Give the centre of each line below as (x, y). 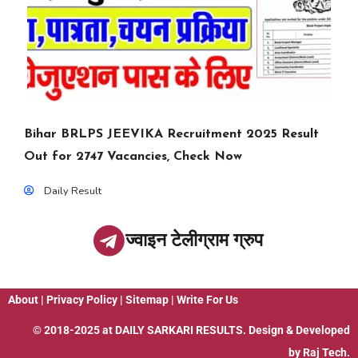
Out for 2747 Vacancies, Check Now (133, 157)
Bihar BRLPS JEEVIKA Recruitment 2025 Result (171, 135)
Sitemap (147, 300)
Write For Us (207, 300)
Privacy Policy (82, 300)
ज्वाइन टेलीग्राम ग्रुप (194, 241)
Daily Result (73, 191)
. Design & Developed (296, 330)
